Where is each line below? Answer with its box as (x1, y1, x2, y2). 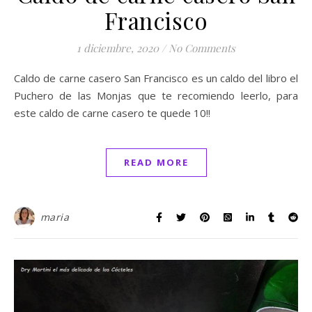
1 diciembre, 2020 (77, 40, 159, 55)
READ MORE (123, 155, 189, 169)
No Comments (169, 40, 235, 55)
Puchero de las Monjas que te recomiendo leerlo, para (14, 88, 298, 102)
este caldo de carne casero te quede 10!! (14, 105, 210, 120)
